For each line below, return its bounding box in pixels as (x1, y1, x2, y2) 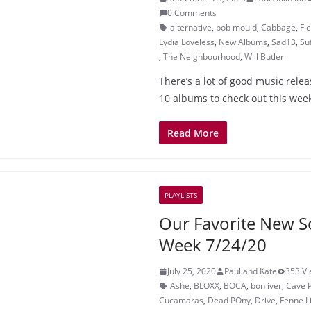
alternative (170, 22, 212, 33)
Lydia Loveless (159, 36, 215, 48)
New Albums (219, 36, 267, 48)
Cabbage (261, 22, 296, 33)
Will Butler (244, 51, 284, 62)
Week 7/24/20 (159, 233, 267, 256)
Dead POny (208, 294, 251, 306)
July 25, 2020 (167, 265, 216, 277)
